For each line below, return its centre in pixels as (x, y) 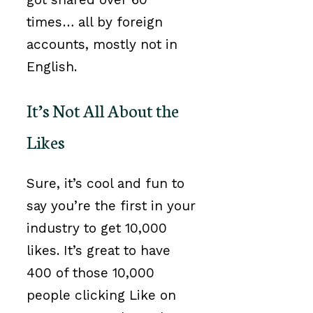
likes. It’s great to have (99, 251)
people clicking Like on (101, 296)
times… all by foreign (95, 22)
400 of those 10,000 (90, 273)
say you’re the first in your (111, 206)
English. (52, 67)
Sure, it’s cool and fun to (105, 184)
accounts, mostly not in (102, 45)
